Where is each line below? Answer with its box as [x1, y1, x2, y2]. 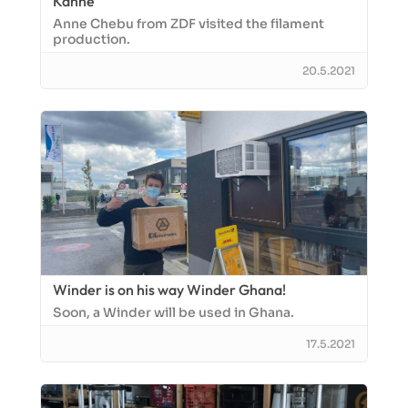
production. [53, 31, 130, 47]
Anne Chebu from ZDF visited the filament [53, 15, 324, 32]
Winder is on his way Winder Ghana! [53, 280, 286, 299]
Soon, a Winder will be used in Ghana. [53, 304, 294, 321]
